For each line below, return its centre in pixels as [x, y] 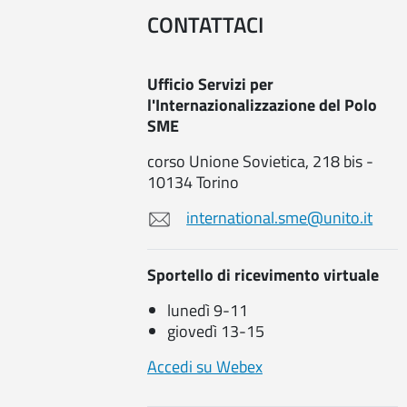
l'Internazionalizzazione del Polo [262, 104]
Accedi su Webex [205, 367]
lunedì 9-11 [208, 311]
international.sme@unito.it [280, 217]
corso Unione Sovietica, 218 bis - [260, 161]
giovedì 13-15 [216, 332]
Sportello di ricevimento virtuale [263, 275]
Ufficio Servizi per [210, 84]
